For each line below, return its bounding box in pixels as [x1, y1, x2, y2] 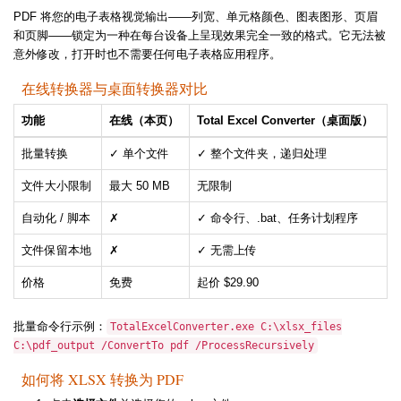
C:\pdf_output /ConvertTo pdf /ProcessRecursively [13, 339, 314, 353]
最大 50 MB [109, 179, 170, 193]
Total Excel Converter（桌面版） [197, 114, 373, 128]
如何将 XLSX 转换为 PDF [21, 370, 183, 389]
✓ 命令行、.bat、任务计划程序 [197, 211, 358, 226]
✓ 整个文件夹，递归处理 [197, 147, 327, 161]
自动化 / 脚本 [21, 211, 90, 226]
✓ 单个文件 [109, 147, 169, 161]
